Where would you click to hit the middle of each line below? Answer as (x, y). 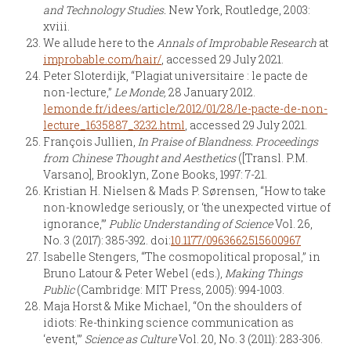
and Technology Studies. (105, 9)
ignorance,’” (76, 223)
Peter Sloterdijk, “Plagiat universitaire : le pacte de (175, 75)
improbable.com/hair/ (102, 59)
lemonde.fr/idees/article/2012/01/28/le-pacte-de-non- (185, 108)
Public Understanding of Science (191, 223)
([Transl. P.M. (272, 157)
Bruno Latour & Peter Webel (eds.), (134, 273)
